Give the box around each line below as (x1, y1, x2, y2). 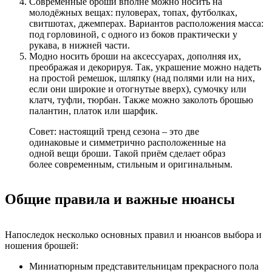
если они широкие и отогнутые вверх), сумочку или (29, 83, 246, 94)
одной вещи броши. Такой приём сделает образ (29, 148, 225, 158)
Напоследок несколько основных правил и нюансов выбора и (5, 229, 262, 240)
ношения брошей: (5, 240, 78, 251)
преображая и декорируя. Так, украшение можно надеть (29, 61, 261, 72)
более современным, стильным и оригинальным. (29, 158, 233, 169)
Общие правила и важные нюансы (5, 191, 235, 208)
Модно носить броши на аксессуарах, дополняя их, (29, 50, 241, 61)
